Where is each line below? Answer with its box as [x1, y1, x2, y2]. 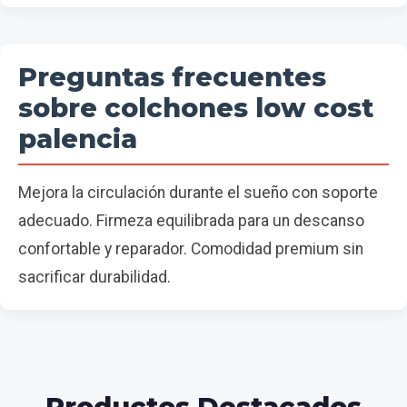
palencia [18, 123, 137, 155]
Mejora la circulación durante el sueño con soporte [18, 184, 378, 203]
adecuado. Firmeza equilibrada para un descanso [18, 212, 364, 231]
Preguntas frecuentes [18, 61, 326, 94]
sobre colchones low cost [18, 92, 373, 124]
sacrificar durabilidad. [18, 268, 171, 287]
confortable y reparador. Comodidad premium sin [18, 240, 363, 259]
